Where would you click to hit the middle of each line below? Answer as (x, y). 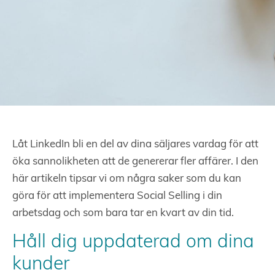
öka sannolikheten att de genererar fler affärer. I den (135, 162)
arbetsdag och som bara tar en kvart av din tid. (123, 213)
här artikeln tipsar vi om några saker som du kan (127, 179)
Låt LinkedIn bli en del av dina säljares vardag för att (135, 145)
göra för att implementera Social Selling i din (117, 196)
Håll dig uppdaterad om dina (133, 243)
